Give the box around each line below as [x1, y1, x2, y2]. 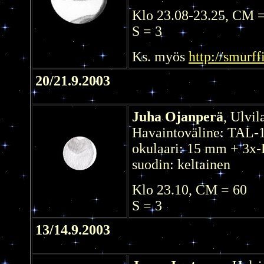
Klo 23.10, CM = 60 [132, 181, 247, 197]
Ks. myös [132, 48, 189, 64]
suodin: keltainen [132, 156, 230, 172]
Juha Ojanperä [132, 108, 223, 124]
